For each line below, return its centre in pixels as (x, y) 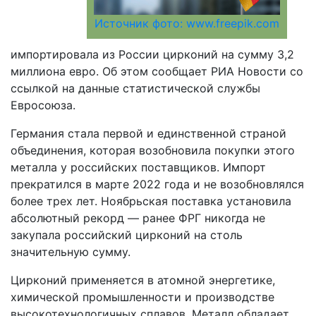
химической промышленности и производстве (142, 297)
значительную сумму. (71, 251)
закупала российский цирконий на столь (127, 235)
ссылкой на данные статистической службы (135, 88)
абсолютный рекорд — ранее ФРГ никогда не (138, 218)
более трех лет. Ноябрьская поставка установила (151, 201)
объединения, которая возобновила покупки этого (153, 150)
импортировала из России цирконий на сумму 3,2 (152, 54)
